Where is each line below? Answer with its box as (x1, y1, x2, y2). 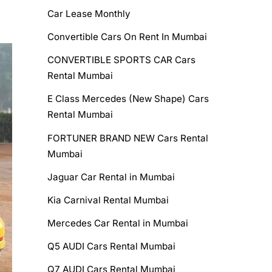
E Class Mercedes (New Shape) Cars (47, 93, 209, 105)
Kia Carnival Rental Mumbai (47, 194, 169, 206)
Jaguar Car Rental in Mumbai (47, 171, 175, 183)
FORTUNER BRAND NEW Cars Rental (47, 132, 208, 144)
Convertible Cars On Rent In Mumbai (47, 31, 207, 43)
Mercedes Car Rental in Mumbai (47, 217, 188, 229)
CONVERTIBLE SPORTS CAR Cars (47, 54, 195, 66)
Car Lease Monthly (47, 7, 131, 19)
